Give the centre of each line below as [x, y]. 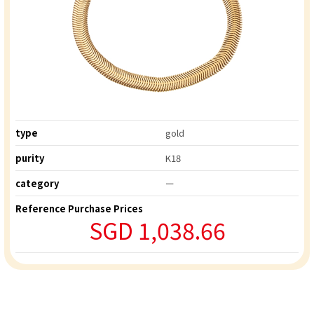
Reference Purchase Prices [79, 209]
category [37, 184]
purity [30, 158]
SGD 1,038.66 [157, 230]
